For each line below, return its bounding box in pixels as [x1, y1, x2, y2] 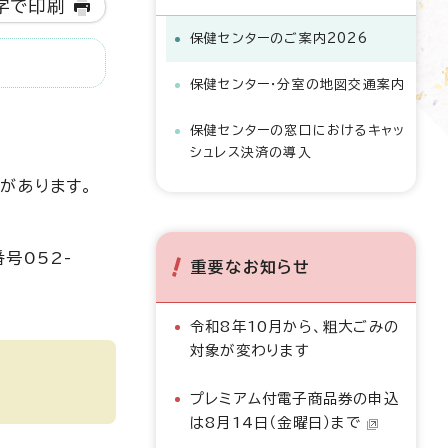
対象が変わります [190, 343, 311, 358]
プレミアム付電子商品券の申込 [190, 391, 399, 406]
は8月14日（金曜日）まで [190, 415, 362, 430]
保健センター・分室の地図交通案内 [190, 78, 406, 91]
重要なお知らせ [191, 259, 311, 275]
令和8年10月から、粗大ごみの [190, 319, 399, 334]
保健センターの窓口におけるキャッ [190, 124, 406, 137]
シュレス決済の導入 [190, 146, 312, 159]
